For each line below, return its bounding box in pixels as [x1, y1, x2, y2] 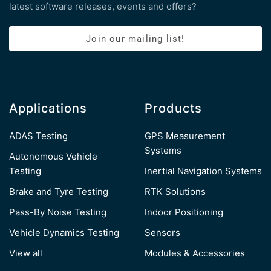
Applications [9, 100, 87, 116]
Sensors [145, 226, 180, 238]
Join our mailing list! [86, 33, 185, 44]
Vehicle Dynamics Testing [9, 226, 119, 238]
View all [9, 247, 42, 259]
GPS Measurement [145, 129, 225, 142]
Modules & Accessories [145, 247, 245, 259]
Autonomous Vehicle [9, 150, 97, 162]
